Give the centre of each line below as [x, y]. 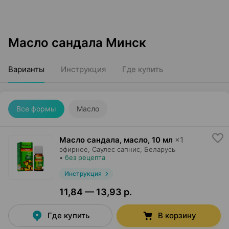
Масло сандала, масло [104, 140]
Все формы [36, 109]
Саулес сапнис [116, 149]
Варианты [26, 69]
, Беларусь [158, 149]
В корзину [177, 215]
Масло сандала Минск [77, 43]
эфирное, [75, 149]
